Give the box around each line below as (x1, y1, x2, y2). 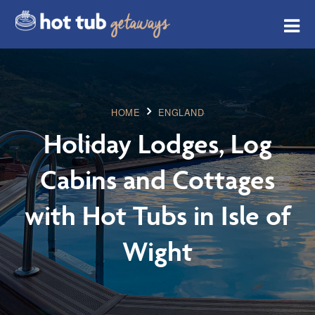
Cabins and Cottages (40, 162, 275, 196)
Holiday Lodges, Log (43, 126, 272, 160)
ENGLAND (157, 105, 204, 120)
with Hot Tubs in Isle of (24, 198, 291, 232)
